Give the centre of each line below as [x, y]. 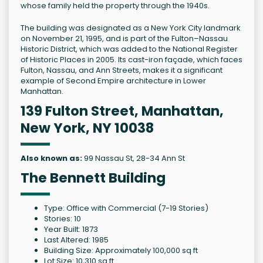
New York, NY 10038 [87, 128]
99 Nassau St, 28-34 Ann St [134, 159]
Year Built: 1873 [71, 230]
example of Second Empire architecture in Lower [113, 81]
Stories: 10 [63, 219]
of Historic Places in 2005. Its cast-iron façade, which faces [131, 60]
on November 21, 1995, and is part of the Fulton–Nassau [124, 39]
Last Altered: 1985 [76, 240]
